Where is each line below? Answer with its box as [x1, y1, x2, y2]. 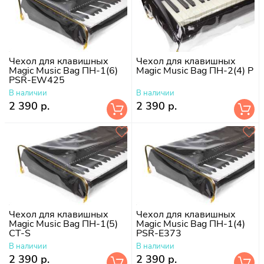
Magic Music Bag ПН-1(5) [9, 217, 118, 230]
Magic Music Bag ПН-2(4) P [136, 64, 253, 77]
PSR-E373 [136, 226, 181, 240]
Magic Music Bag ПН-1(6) [9, 64, 118, 77]
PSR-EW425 [9, 73, 65, 87]
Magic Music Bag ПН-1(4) [136, 217, 245, 230]
